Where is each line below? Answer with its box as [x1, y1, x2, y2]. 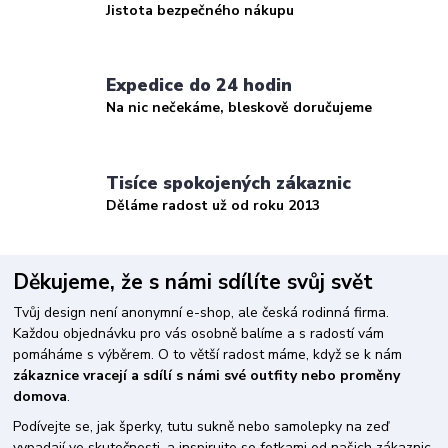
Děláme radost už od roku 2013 [106, 195, 321, 215]
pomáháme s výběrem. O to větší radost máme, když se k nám [13, 344, 403, 364]
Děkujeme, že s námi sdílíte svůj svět [13, 268, 374, 297]
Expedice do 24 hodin [106, 73, 293, 98]
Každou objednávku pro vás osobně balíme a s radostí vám [13, 323, 385, 343]
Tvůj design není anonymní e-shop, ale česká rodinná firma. [13, 302, 390, 322]
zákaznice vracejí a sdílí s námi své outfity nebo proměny [13, 365, 401, 385]
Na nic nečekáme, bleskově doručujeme [106, 98, 373, 118]
